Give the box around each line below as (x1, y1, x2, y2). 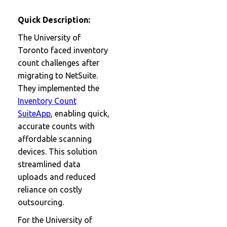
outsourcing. (18, 197, 64, 207)
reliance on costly (18, 184, 82, 194)
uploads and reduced (18, 172, 96, 181)
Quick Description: (18, 15, 90, 24)
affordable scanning (18, 134, 92, 143)
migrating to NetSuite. (18, 70, 98, 80)
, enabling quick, (51, 108, 109, 118)
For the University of (18, 215, 92, 224)
